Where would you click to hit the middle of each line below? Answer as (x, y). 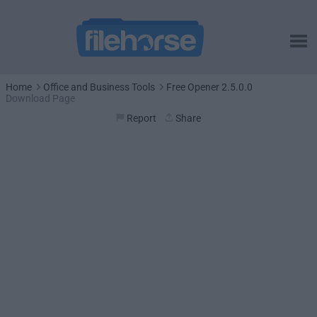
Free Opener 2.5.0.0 (209, 87)
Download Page (40, 98)
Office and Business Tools (99, 87)
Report (142, 118)
